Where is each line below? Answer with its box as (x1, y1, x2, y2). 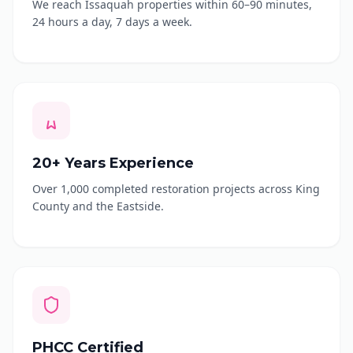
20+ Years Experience (32, 154, 194, 172)
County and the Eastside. (32, 199, 164, 214)
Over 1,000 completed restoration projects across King (32, 181, 320, 196)
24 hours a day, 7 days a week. (32, 14, 192, 29)
